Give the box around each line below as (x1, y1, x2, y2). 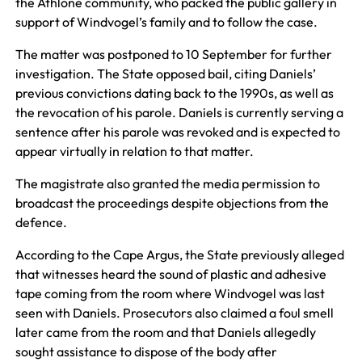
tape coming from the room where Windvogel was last (15, 284, 325, 301)
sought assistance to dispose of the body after (15, 343, 277, 360)
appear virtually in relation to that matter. (15, 142, 254, 159)
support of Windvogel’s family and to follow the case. (15, 13, 318, 30)
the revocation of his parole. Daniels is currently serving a (15, 103, 343, 120)
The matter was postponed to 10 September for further (15, 45, 332, 62)
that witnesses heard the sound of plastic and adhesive (15, 265, 326, 282)
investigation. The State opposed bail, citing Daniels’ (15, 65, 316, 82)
